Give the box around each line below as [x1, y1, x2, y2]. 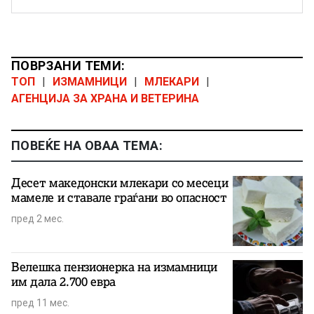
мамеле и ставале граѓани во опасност [11, 190, 227, 206]
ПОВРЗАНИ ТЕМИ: [11, 58, 125, 74]
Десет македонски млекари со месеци [11, 175, 228, 191]
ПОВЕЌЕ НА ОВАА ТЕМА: [11, 138, 163, 153]
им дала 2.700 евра [11, 274, 116, 290]
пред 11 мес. [11, 297, 69, 309]
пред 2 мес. [11, 213, 64, 225]
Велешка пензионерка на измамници [11, 259, 218, 275]
